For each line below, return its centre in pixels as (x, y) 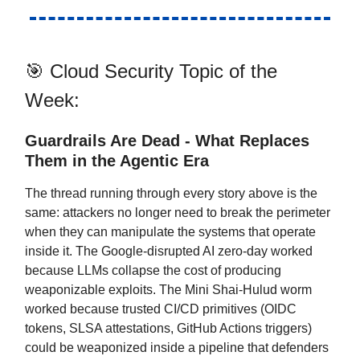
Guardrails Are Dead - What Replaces (167, 140)
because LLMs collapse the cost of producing (153, 270)
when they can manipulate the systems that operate (170, 231)
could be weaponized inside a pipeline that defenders (177, 347)
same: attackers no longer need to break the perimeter (178, 212)
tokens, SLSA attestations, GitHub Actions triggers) (168, 328)
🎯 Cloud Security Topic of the (151, 71)
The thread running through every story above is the (171, 193)
